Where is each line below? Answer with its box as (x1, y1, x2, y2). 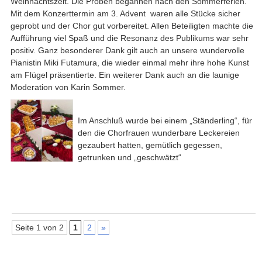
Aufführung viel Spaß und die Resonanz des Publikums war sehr (10, 33, 249, 43)
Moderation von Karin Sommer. (10, 82, 126, 92)
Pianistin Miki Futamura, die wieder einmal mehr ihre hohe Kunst (10, 58, 249, 68)
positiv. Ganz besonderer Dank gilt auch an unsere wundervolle (10, 46, 244, 56)
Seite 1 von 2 (15, 223, 64, 233)
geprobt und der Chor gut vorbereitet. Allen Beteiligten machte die (10, 21, 253, 31)
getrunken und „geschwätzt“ (78, 152, 182, 162)
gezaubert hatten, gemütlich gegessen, (78, 140, 223, 150)
